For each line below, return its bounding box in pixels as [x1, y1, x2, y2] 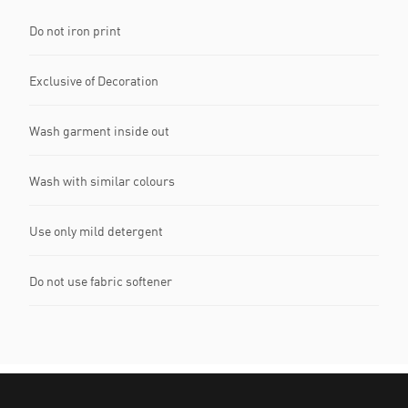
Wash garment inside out [29, 122, 169, 138]
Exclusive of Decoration [29, 72, 158, 88]
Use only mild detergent [29, 222, 163, 239]
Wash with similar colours [29, 172, 175, 189]
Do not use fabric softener [29, 272, 172, 289]
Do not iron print [29, 22, 121, 38]
